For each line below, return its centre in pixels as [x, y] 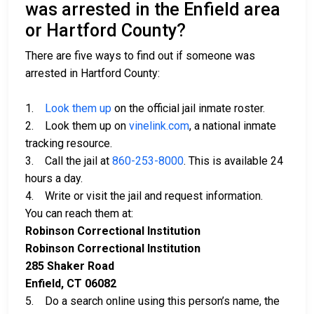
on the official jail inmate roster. [188, 109]
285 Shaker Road [70, 266]
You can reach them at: [79, 214]
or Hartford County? [105, 31]
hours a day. [54, 179]
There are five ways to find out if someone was [140, 56]
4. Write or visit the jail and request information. [147, 196]
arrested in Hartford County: [93, 74]
